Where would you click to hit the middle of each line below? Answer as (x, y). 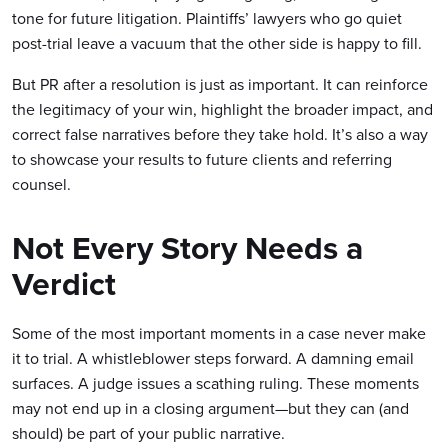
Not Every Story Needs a (187, 247)
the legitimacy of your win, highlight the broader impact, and (222, 109)
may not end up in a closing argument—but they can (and (210, 408)
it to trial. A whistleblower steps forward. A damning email (213, 358)
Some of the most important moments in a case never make (219, 333)
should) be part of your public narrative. (148, 433)
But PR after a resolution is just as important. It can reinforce (220, 84)
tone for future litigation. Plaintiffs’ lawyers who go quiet (207, 18)
